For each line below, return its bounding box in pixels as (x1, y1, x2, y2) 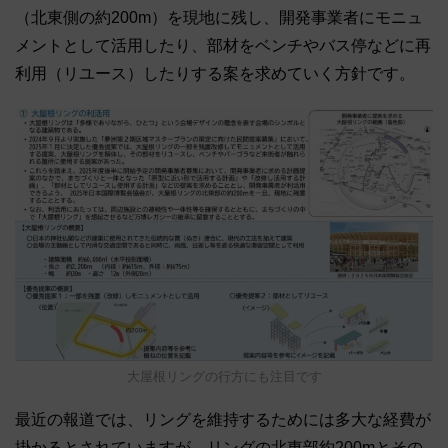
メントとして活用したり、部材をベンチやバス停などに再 (15, 37, 431, 55)
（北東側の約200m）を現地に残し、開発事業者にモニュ (15, 9, 423, 27)
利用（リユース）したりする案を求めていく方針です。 (15, 65, 415, 83)
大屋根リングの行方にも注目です (126, 369, 322, 385)
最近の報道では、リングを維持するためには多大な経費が (15, 411, 431, 429)
